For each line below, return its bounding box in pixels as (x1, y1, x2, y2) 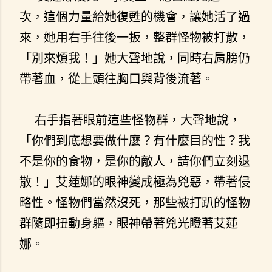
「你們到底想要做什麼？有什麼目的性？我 (19, 132, 250, 148)
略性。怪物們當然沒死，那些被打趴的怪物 (19, 194, 250, 210)
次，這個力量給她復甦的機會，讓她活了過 (19, 8, 250, 24)
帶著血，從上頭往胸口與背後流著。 (19, 70, 214, 86)
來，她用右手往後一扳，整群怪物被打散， (19, 29, 250, 45)
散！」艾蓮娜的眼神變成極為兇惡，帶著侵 (19, 174, 250, 189)
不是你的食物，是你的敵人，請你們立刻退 (19, 153, 250, 169)
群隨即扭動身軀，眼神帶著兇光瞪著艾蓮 (19, 215, 238, 231)
